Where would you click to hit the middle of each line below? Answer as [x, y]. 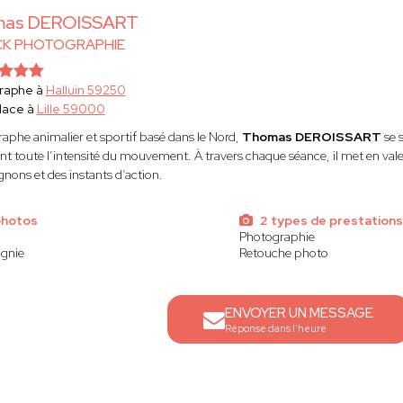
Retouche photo [283, 253]
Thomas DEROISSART [313, 137]
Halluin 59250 [85, 90]
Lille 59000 [71, 109]
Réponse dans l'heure [276, 328]
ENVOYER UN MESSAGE [300, 313]
